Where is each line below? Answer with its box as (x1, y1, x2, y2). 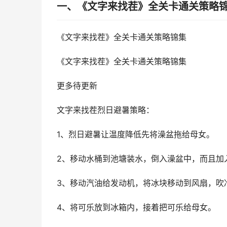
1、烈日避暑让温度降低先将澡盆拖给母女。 (57, 130, 214, 139)
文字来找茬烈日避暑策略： (57, 105, 154, 115)
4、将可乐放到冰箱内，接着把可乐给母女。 (57, 203, 216, 212)
